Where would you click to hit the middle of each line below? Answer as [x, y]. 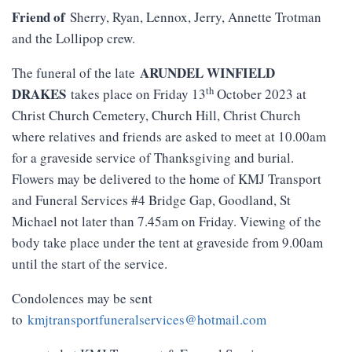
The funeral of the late [76, 73]
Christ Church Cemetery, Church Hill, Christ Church [156, 115]
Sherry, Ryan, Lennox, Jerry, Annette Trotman [193, 17]
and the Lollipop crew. [73, 38]
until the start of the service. [90, 264]
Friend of [38, 17]
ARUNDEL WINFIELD [207, 73]
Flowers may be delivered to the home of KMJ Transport [167, 179]
